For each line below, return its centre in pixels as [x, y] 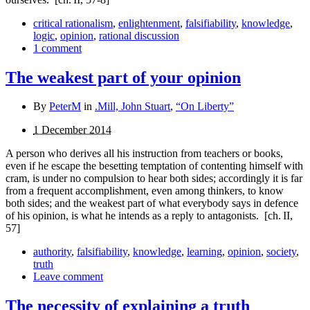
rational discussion [139, 35]
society [281, 252]
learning [204, 252]
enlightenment [149, 23]
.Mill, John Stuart [133, 107]
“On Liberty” [205, 107]
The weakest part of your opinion [123, 77]
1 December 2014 [72, 130]
